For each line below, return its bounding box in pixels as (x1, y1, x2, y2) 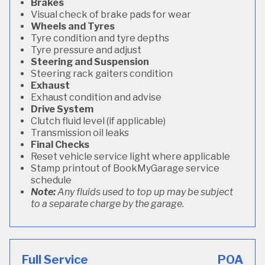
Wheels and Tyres (31, 21, 115, 32)
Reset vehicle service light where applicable (31, 151, 230, 162)
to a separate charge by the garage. (31, 198, 184, 209)
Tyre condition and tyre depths (31, 33, 169, 44)
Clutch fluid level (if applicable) (31, 115, 166, 127)
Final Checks (31, 139, 89, 150)
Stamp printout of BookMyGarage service (31, 163, 219, 174)
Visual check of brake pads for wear (31, 9, 191, 20)
